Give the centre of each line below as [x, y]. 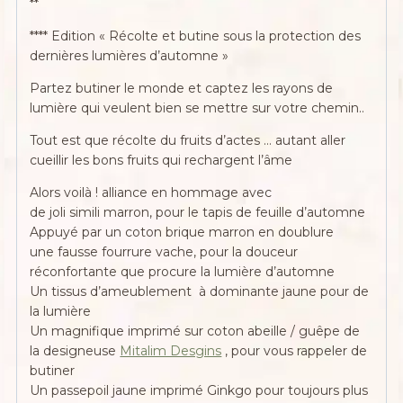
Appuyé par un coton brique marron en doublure [182, 233]
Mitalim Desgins [171, 351]
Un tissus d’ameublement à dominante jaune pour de [200, 292]
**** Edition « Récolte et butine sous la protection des [196, 36]
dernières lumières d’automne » [130, 56]
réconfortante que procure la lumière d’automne [183, 272]
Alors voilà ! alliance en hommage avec [151, 193]
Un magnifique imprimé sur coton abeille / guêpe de [195, 331]
